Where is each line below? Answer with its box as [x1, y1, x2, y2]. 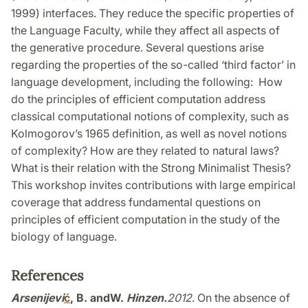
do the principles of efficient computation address [11, 92, 265, 107]
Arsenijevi [11, 291, 64, 305]
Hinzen [126, 291, 164, 305]
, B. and [70, 291, 110, 305]
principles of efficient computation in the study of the [11, 212, 280, 227]
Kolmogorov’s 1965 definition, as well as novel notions [11, 126, 287, 141]
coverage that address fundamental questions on [11, 195, 261, 210]
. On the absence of [192, 291, 290, 305]
